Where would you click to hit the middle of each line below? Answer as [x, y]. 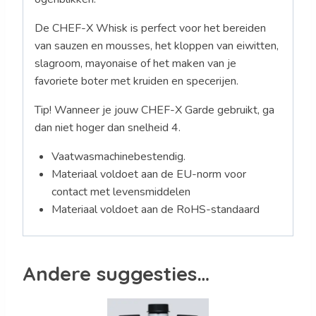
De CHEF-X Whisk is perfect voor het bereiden [150, 29]
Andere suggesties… [116, 274]
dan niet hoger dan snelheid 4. [108, 128]
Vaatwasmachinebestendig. [119, 157]
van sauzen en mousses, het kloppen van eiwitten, [157, 46]
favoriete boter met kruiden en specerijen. [136, 81]
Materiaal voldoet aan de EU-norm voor [149, 175]
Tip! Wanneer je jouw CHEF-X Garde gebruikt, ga [154, 110]
